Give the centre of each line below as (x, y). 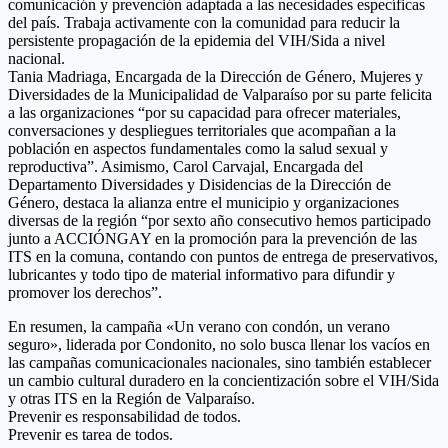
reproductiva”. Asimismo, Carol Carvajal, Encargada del (185, 167)
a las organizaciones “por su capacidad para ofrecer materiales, (204, 113)
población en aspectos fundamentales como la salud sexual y (198, 149)
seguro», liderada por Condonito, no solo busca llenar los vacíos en (219, 345)
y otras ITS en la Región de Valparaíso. (131, 399)
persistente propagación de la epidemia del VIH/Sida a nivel (196, 41)
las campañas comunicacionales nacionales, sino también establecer (219, 363)
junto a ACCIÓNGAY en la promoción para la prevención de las (212, 239)
